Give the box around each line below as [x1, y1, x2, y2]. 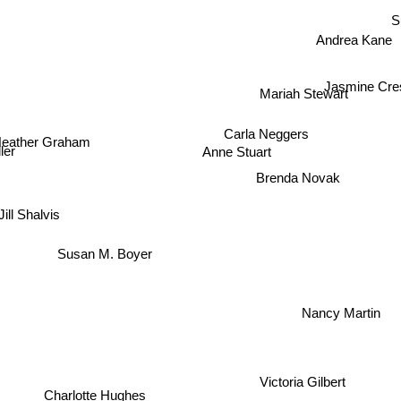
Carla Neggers [224, 124, 310, 140]
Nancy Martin [301, 304, 380, 320]
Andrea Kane [315, 31, 392, 47]
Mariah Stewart [259, 85, 348, 101]
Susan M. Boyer [55, 243, 150, 260]
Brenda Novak [256, 169, 341, 185]
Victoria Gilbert [257, 375, 344, 391]
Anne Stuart [202, 144, 272, 160]
